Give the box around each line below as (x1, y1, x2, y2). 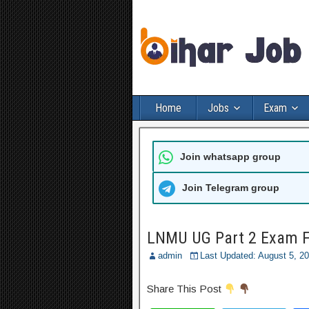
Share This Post (147, 283, 224, 295)
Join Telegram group (182, 182, 279, 193)
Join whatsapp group (180, 151, 281, 162)
